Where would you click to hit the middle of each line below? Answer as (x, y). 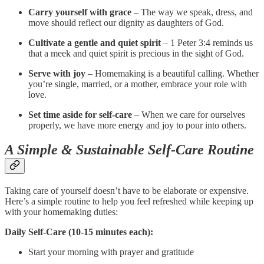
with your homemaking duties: (61, 212)
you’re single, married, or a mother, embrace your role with (138, 84)
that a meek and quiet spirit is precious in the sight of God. (136, 53)
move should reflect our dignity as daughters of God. (126, 22)
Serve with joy (57, 73)
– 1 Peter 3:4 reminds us (207, 42)
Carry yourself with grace (80, 12)
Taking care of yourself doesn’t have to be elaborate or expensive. (127, 191)
